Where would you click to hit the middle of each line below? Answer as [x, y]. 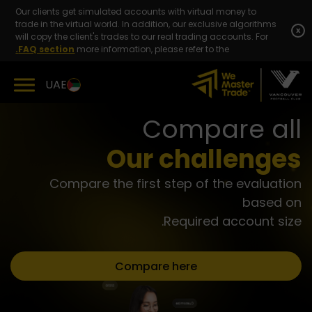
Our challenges [204, 159]
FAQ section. [47, 49]
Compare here [156, 266]
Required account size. [233, 221]
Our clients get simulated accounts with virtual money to [136, 11]
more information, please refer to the [153, 49]
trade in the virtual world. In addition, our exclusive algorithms [146, 24]
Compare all [222, 129]
